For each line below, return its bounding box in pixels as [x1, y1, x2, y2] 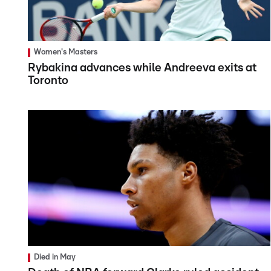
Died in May [34, 253, 76, 262]
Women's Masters [34, 48, 97, 56]
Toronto [28, 74, 68, 87]
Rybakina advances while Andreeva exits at [28, 62, 256, 74]
